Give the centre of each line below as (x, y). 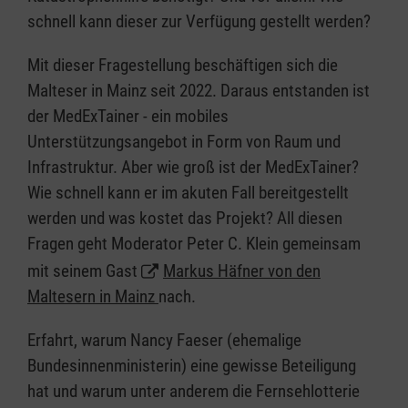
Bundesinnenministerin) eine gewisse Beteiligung (192, 366)
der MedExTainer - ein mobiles (128, 117)
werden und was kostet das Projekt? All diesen (185, 219)
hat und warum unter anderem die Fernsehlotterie (194, 392)
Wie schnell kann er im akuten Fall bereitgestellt (188, 193)
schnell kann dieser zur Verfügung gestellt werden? (199, 22)
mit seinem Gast (84, 271)
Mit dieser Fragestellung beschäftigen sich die (183, 66)
